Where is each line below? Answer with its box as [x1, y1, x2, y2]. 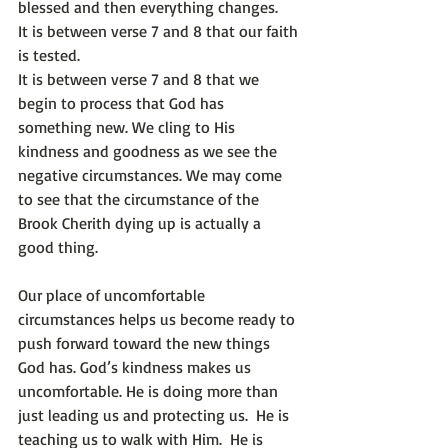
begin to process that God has [18, 93, 228, 114]
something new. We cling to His [18, 117, 239, 138]
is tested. [18, 45, 84, 66]
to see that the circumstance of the [18, 189, 263, 210]
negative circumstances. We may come [18, 165, 286, 186]
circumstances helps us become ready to [18, 309, 299, 330]
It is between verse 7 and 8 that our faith [18, 21, 302, 42]
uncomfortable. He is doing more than [18, 381, 282, 402]
